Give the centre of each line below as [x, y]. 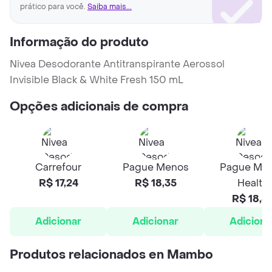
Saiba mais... [110, 7]
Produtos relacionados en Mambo [111, 255]
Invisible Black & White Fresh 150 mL [97, 80]
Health [253, 183]
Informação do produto [79, 43]
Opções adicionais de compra [99, 107]
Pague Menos [155, 168]
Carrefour [58, 168]
